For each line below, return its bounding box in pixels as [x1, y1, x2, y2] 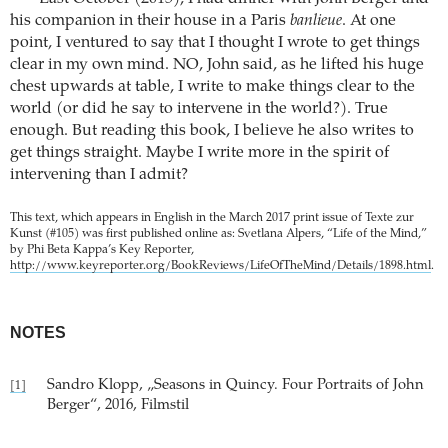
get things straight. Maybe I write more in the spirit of [10, 145, 389, 162]
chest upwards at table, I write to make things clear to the [10, 79, 415, 96]
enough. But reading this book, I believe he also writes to [10, 123, 414, 140]
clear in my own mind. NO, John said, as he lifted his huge [10, 57, 424, 74]
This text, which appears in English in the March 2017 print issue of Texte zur [10, 212, 414, 225]
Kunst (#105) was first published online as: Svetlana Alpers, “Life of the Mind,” [10, 228, 427, 241]
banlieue [290, 13, 342, 30]
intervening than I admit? [10, 167, 188, 184]
